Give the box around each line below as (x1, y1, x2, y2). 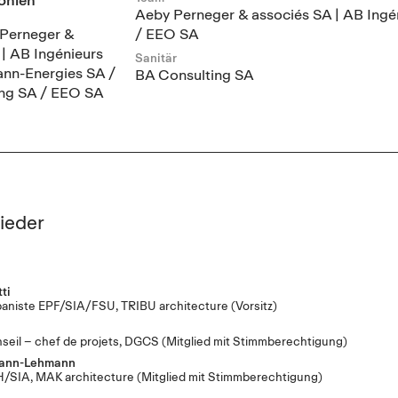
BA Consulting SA (135, 65, 255, 84)
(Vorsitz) (230, 298, 277, 313)
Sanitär (135, 50, 178, 65)
